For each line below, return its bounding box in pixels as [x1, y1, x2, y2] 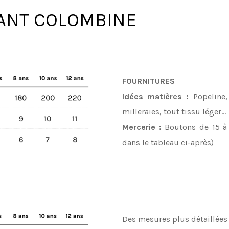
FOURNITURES [122, 76, 175, 86]
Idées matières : [122, 91, 189, 101]
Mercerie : [122, 122, 162, 132]
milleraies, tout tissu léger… [122, 106, 226, 117]
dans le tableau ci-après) [122, 137, 214, 147]
